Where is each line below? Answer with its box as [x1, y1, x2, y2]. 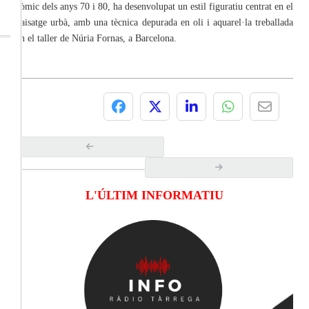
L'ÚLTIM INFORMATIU [86, 188, 223, 202]
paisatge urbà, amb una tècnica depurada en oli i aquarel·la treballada [16, 17, 293, 28]
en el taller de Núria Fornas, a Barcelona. [16, 32, 177, 43]
